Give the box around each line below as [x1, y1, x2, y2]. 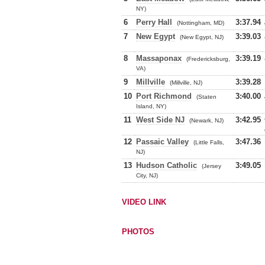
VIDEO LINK [122, 198, 166, 206]
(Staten [196, 93, 216, 100]
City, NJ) [136, 172, 158, 179]
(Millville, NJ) [170, 79, 202, 86]
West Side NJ [136, 115, 185, 124]
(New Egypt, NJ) [180, 34, 224, 40]
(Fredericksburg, [186, 56, 230, 62]
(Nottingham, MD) [177, 20, 224, 26]
